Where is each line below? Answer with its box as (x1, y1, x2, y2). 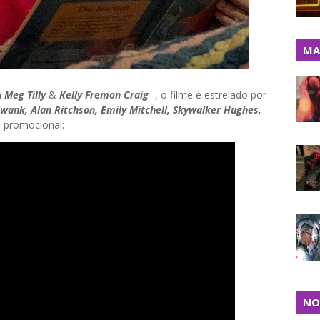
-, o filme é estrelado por (149, 88, 266, 101)
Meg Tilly (4, 88, 46, 101)
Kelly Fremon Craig (59, 88, 149, 101)
